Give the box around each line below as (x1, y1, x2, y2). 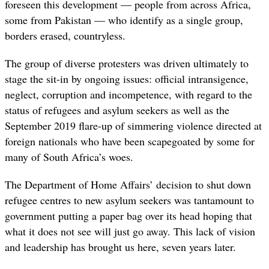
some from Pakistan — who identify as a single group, (5, 12, 243, 27)
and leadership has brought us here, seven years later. (5, 239, 236, 254)
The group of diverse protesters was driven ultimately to (5, 55, 249, 70)
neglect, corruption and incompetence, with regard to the (5, 86, 252, 101)
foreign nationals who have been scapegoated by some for (5, 133, 255, 148)
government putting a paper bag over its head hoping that (5, 208, 252, 223)
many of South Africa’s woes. (5, 149, 133, 164)
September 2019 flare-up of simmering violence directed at (5, 118, 262, 133)
